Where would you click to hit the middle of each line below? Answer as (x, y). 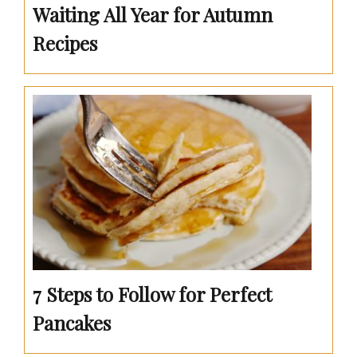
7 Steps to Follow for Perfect (152, 294)
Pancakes (72, 322)
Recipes (65, 43)
